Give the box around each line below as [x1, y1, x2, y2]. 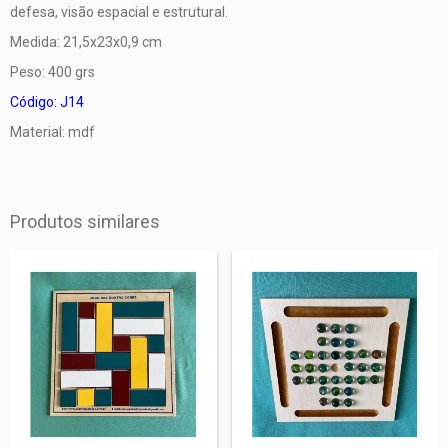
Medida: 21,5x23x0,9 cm [10, 34, 162, 50]
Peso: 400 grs [10, 64, 95, 80]
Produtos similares [10, 211, 160, 232]
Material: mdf [10, 124, 95, 140]
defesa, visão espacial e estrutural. [10, 4, 228, 20]
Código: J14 [10, 94, 84, 110]
